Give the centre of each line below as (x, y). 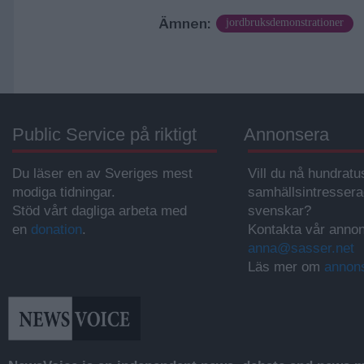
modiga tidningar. (64, 192)
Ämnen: (184, 23)
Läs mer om (286, 266)
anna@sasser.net (301, 248)
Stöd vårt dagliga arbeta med (100, 210)
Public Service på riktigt (104, 134)
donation (56, 229)
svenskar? (279, 210)
